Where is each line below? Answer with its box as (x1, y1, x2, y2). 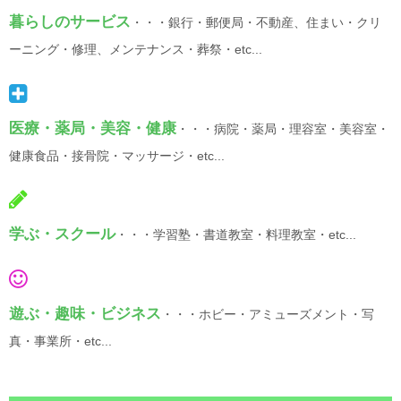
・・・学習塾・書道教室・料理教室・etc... (115, 227, 356, 243)
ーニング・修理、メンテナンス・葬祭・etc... (9, 42, 262, 57)
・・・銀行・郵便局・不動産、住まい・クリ (131, 15, 381, 30)
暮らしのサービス (9, 13, 131, 31)
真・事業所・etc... (9, 333, 112, 348)
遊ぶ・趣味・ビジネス (9, 304, 161, 322)
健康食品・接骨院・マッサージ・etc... (9, 148, 225, 163)
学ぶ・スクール (9, 226, 115, 243)
